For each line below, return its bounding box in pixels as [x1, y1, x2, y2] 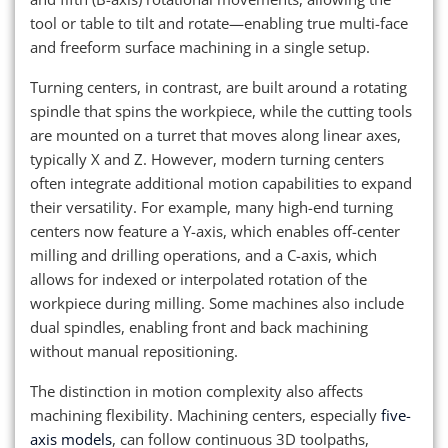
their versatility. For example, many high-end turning [30, 197, 393, 218]
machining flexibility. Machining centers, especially [30, 405, 381, 426]
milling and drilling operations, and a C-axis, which [30, 245, 377, 266]
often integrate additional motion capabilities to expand [30, 173, 412, 194]
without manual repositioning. [30, 341, 238, 362]
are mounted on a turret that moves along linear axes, [30, 125, 401, 146]
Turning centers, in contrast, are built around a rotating [30, 77, 407, 98]
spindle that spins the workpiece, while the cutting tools [30, 101, 412, 122]
